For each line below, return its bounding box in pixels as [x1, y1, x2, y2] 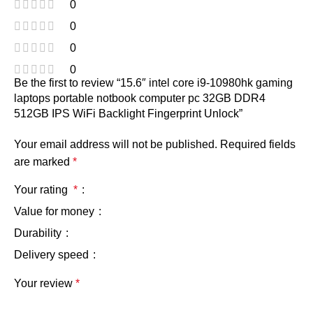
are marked [14, 155, 73, 168]
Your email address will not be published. [14, 138, 217, 150]
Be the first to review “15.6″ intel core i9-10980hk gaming [14, 76, 293, 89]
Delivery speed [14, 248, 92, 261]
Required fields [220, 138, 296, 150]
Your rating [14, 183, 73, 196]
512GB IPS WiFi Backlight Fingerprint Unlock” [14, 107, 242, 119]
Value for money [14, 205, 97, 217]
